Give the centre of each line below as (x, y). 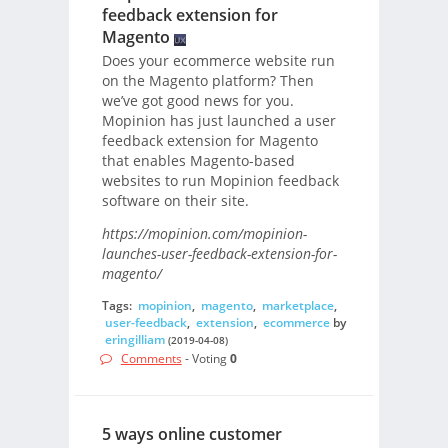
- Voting (205, 358)
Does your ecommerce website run (218, 61)
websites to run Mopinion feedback (220, 181)
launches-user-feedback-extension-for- (219, 253)
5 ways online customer (191, 434)
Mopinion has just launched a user (218, 121)
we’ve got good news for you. (197, 101)
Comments (151, 358)
